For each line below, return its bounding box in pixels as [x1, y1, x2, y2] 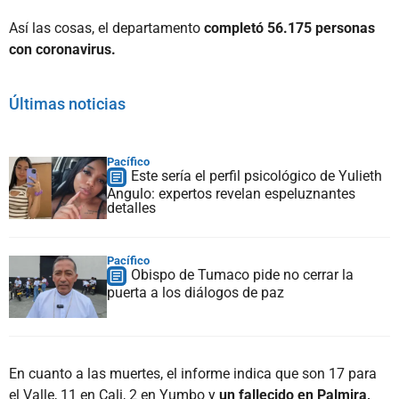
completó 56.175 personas [200, 19, 375, 37]
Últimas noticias [9, 94, 126, 113]
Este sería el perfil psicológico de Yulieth [131, 167, 382, 184]
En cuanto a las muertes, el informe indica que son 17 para [9, 364, 377, 382]
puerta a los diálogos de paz [107, 283, 284, 301]
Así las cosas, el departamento [9, 19, 200, 37]
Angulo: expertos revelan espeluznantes [107, 184, 355, 202]
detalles [107, 199, 156, 216]
